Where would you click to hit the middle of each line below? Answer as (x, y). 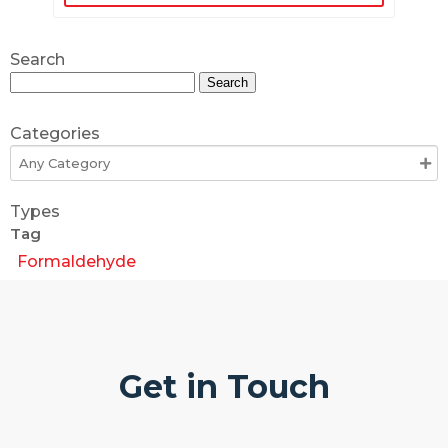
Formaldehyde (76, 261)
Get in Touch (224, 386)
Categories (55, 133)
